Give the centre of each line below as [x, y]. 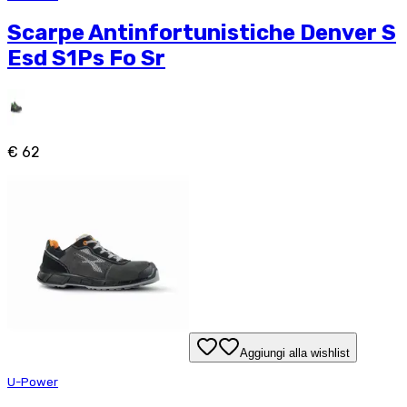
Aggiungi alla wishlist [295, 353]
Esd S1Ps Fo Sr [86, 59]
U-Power [33, 382]
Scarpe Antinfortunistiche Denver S [202, 33]
